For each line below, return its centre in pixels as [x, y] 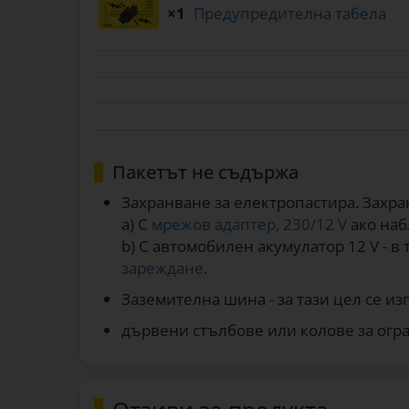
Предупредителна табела [290, 13]
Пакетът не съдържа [205, 172]
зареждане [163, 268]
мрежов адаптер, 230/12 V [249, 224]
